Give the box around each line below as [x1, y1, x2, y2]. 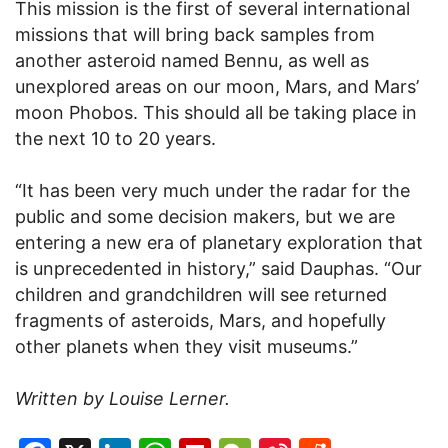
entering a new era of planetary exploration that [15, 231, 423, 253]
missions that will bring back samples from [15, 23, 375, 45]
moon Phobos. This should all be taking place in [15, 101, 417, 123]
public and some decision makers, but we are [15, 205, 395, 227]
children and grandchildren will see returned [15, 283, 387, 305]
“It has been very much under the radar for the [15, 179, 410, 201]
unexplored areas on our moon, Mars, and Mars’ [15, 75, 419, 97]
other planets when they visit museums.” [15, 335, 358, 357]
